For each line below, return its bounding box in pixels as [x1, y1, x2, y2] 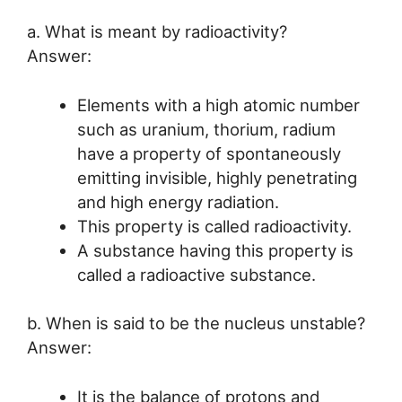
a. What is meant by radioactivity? [27, 21, 287, 41]
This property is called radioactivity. [76, 215, 352, 236]
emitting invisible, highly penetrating [76, 167, 357, 188]
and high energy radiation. [76, 191, 279, 212]
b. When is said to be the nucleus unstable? [27, 313, 365, 334]
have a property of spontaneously [76, 143, 341, 163]
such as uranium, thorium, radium [76, 118, 336, 139]
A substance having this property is [76, 240, 354, 260]
